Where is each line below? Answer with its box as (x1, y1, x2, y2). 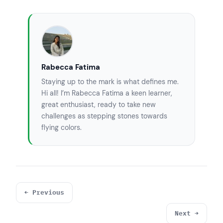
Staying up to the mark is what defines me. (41, 77, 179, 87)
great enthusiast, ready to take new (41, 100, 156, 110)
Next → (175, 209, 199, 218)
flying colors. (41, 123, 82, 132)
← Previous (24, 188, 64, 197)
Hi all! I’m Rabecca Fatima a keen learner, (41, 89, 172, 98)
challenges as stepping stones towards (41, 111, 167, 121)
